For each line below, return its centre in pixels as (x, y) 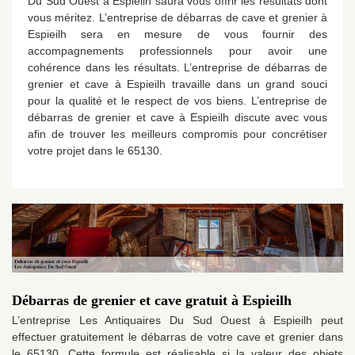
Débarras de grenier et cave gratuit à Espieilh (152, 301)
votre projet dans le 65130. (95, 151)
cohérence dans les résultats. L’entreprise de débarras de (177, 67)
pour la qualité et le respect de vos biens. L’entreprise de (177, 101)
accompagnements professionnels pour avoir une (177, 51)
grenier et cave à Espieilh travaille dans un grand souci (177, 84)
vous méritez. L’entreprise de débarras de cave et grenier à (177, 17)
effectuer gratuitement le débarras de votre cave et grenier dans (177, 337)
